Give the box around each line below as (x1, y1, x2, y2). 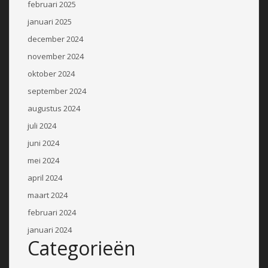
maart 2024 (28, 189, 68, 200)
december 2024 (28, 33, 83, 44)
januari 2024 (28, 224, 72, 235)
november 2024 (28, 50, 84, 62)
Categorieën (28, 234, 136, 261)
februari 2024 (28, 206, 76, 218)
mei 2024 (28, 154, 59, 166)
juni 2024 (28, 137, 59, 148)
